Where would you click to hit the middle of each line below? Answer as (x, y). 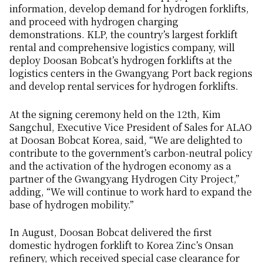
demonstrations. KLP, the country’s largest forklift (124, 35)
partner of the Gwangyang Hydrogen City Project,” (124, 178)
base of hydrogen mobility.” (72, 204)
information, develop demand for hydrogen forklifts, (129, 9)
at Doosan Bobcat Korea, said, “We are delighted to (126, 140)
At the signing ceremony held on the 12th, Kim (115, 114)
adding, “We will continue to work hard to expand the (131, 191)
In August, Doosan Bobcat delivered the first (111, 232)
